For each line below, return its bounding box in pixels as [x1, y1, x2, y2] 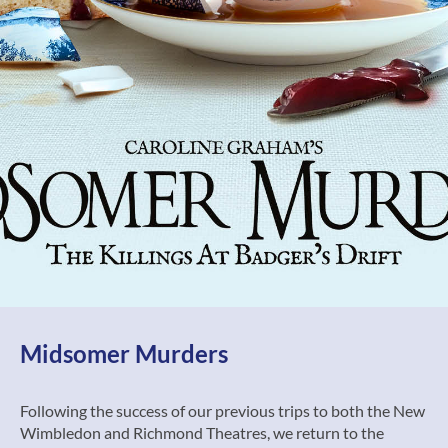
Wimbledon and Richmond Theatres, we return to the [20, 423, 384, 442]
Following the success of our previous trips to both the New [20, 401, 425, 420]
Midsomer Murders [20, 339, 228, 368]
